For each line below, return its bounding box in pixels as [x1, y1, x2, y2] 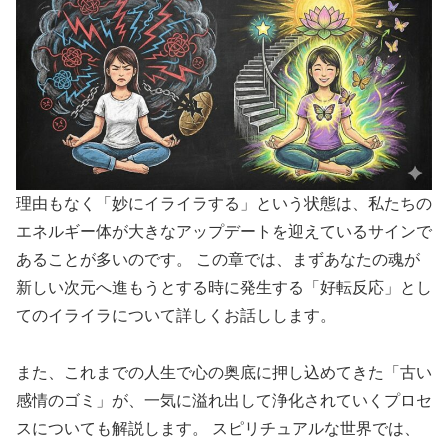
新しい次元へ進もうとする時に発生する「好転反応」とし [16, 279, 432, 297]
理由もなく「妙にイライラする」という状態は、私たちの [16, 195, 432, 213]
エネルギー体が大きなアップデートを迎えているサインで [16, 223, 432, 241]
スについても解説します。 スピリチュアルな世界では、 [16, 419, 420, 437]
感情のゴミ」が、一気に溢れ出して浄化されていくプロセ [16, 391, 432, 409]
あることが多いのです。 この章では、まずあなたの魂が [16, 251, 420, 269]
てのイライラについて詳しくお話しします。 [16, 307, 336, 325]
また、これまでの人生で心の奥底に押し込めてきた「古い [16, 363, 432, 381]
